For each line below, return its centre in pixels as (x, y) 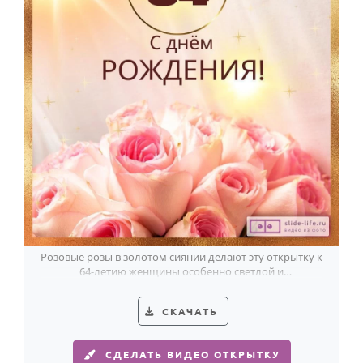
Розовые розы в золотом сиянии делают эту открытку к (181, 257)
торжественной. (181, 286)
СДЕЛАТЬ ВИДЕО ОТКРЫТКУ (192, 354)
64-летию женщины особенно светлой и (181, 271)
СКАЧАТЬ (190, 311)
